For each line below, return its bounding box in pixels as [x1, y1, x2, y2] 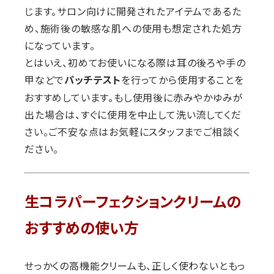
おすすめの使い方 [24, 220, 139, 238]
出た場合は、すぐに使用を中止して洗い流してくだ [24, 107, 242, 122]
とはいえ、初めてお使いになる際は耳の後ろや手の [24, 55, 246, 70]
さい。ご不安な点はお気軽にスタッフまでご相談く [24, 124, 240, 139]
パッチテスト [64, 74, 122, 87]
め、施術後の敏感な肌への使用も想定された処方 [24, 21, 242, 36]
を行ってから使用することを [121, 72, 244, 87]
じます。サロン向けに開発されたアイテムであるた [24, 4, 242, 19]
